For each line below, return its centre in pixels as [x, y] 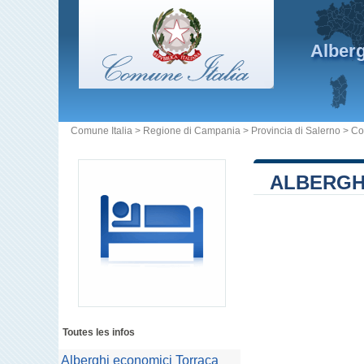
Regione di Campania [192, 131]
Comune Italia [102, 131]
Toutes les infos [99, 332]
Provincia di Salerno [296, 131]
